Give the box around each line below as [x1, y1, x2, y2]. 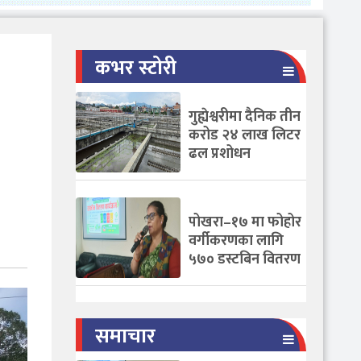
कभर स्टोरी [94, 52, 176, 85]
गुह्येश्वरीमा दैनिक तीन [188, 105, 301, 130]
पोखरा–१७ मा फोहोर [188, 210, 301, 235]
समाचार [94, 320, 156, 354]
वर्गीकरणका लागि [188, 229, 284, 254]
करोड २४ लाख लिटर [188, 123, 301, 148]
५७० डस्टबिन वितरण [188, 247, 301, 272]
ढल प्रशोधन [188, 142, 251, 167]
